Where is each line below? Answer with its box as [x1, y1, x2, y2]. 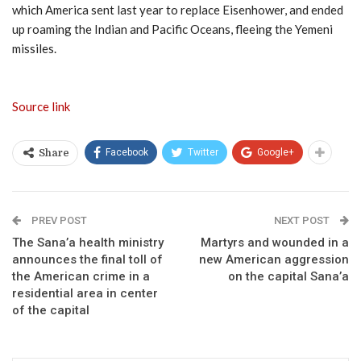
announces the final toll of [12, 251, 163, 267]
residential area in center [12, 285, 158, 301]
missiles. [12, 40, 56, 56]
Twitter [188, 146, 218, 158]
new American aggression [199, 251, 349, 267]
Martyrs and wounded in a [201, 234, 349, 250]
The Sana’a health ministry [12, 234, 164, 250]
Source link [12, 98, 70, 114]
